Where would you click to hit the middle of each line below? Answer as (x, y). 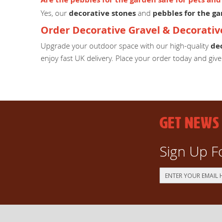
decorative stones (102, 13)
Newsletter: (176, 209)
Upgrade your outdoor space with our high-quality (126, 46)
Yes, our (55, 13)
